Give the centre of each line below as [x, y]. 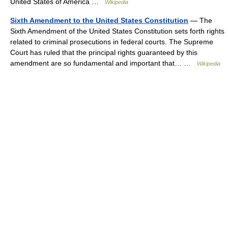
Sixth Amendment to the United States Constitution [99, 20]
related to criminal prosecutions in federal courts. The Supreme [112, 42]
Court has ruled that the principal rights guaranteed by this [104, 52]
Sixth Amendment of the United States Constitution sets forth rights [117, 31]
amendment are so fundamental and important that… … [104, 63]
